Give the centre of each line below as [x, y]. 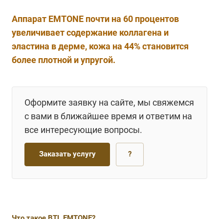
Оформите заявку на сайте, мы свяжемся [109, 102]
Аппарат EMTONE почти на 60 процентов [95, 19]
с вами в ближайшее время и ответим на [108, 116]
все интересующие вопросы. [83, 130]
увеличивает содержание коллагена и [90, 33]
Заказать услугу [67, 154]
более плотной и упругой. [64, 60]
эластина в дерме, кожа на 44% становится [100, 46]
